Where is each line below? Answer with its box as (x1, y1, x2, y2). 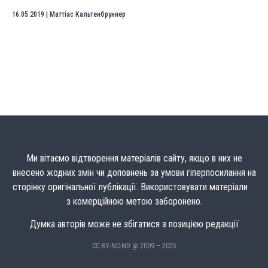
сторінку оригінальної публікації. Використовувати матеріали (12, 181, 256, 193)
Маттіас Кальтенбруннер (50, 10, 126, 19)
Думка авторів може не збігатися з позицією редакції (29, 218, 239, 230)
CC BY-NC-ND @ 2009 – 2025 (92, 241, 176, 250)
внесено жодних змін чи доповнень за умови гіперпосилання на (12, 167, 256, 178)
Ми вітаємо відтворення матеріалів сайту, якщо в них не (26, 153, 242, 164)
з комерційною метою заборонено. (66, 196, 202, 207)
